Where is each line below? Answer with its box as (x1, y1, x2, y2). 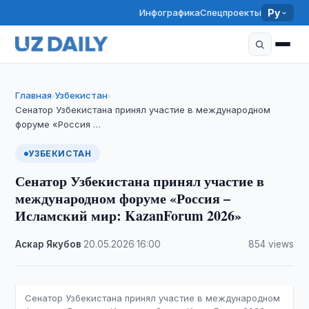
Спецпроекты (200, 7, 262, 18)
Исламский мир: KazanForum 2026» (15, 206, 242, 226)
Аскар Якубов (15, 239, 82, 250)
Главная (15, 90, 52, 101)
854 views (248, 239, 294, 250)
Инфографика (139, 7, 201, 18)
